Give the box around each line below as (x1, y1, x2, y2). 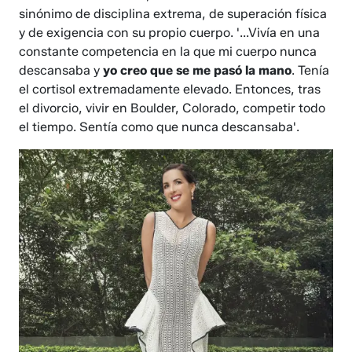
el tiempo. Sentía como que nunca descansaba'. (19, 119, 300, 135)
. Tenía (291, 63, 330, 79)
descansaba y (19, 63, 104, 79)
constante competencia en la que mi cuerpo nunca (19, 44, 317, 60)
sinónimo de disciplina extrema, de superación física (19, 6, 328, 22)
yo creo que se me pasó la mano (103, 63, 292, 79)
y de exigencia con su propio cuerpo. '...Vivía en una (19, 25, 321, 41)
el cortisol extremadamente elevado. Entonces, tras (19, 82, 321, 97)
